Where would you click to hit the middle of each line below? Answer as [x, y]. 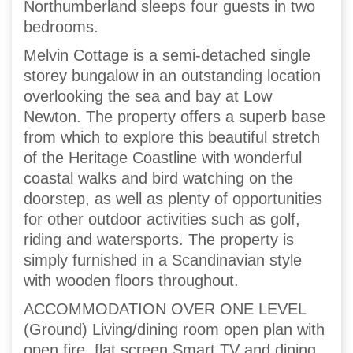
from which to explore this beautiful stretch [172, 137]
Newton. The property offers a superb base [175, 117]
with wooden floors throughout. [131, 281]
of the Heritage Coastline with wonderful [163, 158]
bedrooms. [61, 27]
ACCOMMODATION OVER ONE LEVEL [165, 309]
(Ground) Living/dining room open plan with [174, 330]
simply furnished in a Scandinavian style [163, 260]
